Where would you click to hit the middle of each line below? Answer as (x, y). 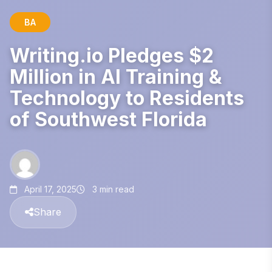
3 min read (112, 189)
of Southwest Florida (108, 119)
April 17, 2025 (49, 189)
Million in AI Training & (116, 76)
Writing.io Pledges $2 (112, 55)
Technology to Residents (127, 98)
